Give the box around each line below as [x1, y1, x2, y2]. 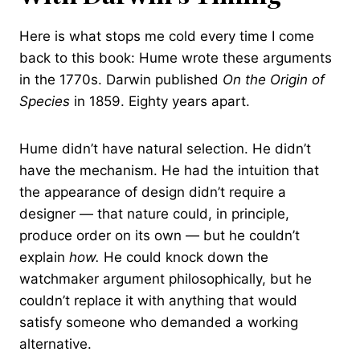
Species [19, 93, 70, 110]
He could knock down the [100, 249, 268, 266]
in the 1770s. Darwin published [19, 72, 223, 88]
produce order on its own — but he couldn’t [19, 227, 300, 244]
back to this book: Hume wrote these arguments [19, 50, 332, 67]
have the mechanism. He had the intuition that [19, 162, 319, 179]
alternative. [19, 336, 92, 353]
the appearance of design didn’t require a [19, 184, 286, 201]
